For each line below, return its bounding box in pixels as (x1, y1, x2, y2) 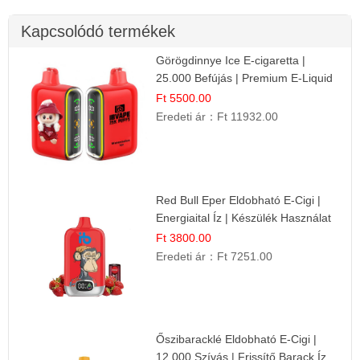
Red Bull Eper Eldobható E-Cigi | (156, 193, 321, 207)
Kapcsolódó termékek (21, 22, 175, 41)
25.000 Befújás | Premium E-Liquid (156, 72, 333, 85)
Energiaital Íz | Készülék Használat (156, 211, 332, 224)
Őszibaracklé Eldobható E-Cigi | (156, 333, 317, 346)
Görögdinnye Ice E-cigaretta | (156, 54, 306, 67)
